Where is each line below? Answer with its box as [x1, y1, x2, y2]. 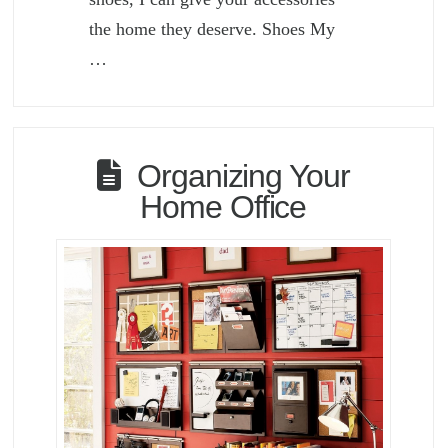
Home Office [140, 188, 307, 225]
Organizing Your [137, 157, 350, 194]
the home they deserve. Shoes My [89, 19, 336, 40]
